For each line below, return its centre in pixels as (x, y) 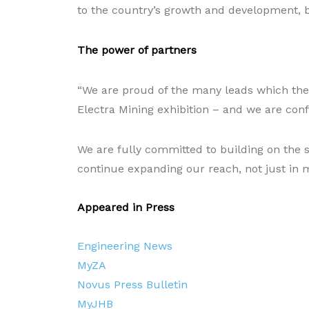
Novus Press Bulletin (132, 284)
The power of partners (137, 50)
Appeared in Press (126, 207)
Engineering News (125, 246)
